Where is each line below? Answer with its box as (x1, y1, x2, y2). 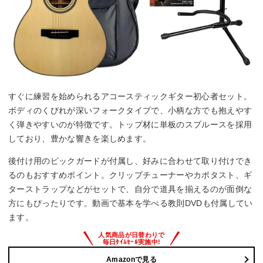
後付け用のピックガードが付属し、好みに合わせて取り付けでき (8, 156, 252, 166)
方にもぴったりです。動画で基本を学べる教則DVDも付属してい (8, 198, 253, 208)
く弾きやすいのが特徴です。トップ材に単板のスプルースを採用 (8, 119, 252, 129)
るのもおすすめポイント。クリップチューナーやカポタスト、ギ (8, 170, 252, 180)
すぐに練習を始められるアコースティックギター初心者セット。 (8, 91, 252, 101)
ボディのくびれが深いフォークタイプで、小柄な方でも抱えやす (8, 105, 252, 115)
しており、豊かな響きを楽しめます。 (8, 133, 151, 143)
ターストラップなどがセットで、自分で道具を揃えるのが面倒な (8, 184, 252, 194)
